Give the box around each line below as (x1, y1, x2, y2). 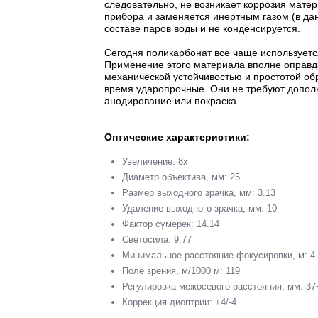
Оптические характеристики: (104, 131, 250, 143)
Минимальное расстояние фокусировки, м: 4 (122, 249, 315, 261)
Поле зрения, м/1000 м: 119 (122, 265, 240, 276)
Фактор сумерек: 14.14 (122, 218, 219, 229)
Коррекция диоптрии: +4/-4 (122, 296, 236, 307)
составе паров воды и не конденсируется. (104, 22, 300, 34)
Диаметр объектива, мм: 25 (122, 171, 240, 182)
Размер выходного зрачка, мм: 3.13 (122, 187, 275, 198)
